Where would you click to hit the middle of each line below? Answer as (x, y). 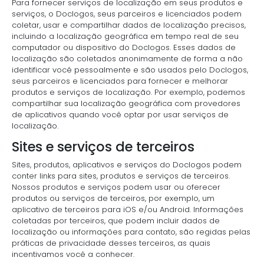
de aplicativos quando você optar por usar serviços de (120, 115)
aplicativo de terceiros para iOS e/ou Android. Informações (128, 209)
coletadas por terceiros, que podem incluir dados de (116, 220)
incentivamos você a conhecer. (73, 254)
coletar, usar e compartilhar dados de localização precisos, (129, 25)
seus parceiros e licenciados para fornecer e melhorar (120, 81)
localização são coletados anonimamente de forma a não (127, 59)
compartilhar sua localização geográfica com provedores (126, 103)
